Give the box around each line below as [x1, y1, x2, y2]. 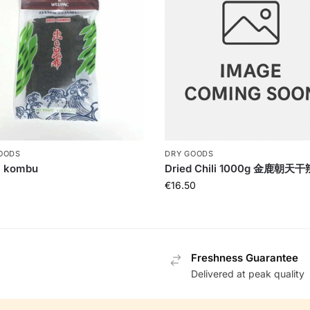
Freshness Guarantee [191, 251, 298, 265]
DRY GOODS [165, 149, 214, 159]
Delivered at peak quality [191, 267, 304, 280]
